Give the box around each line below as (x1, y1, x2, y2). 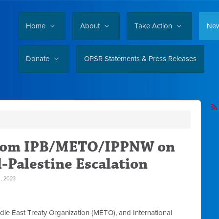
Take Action (134, 22, 174, 30)
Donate (26, 54, 51, 63)
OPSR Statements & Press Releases (84, 54, 197, 63)
